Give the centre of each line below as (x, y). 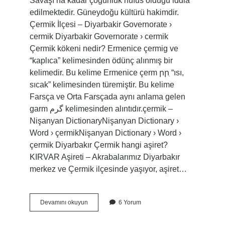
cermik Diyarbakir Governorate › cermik (99, 36)
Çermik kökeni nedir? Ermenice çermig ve (104, 48)
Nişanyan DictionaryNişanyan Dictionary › (104, 121)
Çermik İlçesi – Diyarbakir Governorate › (100, 24)
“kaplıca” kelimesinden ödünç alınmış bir (101, 61)
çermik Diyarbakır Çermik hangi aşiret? (98, 145)
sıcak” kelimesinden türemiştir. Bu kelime (102, 85)
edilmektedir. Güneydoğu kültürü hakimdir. (104, 12)
